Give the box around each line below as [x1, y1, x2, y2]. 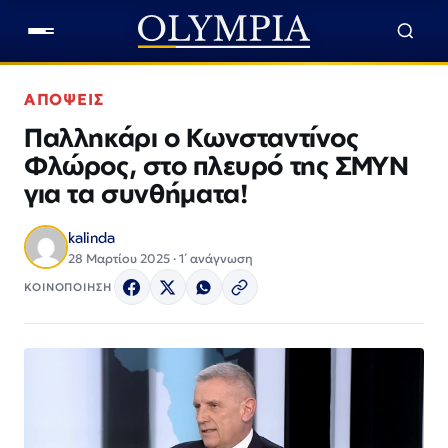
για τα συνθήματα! [24, 177, 248, 209]
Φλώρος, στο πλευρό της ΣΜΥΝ [24, 149, 409, 181]
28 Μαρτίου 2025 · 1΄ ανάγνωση [68, 251, 253, 266]
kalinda [68, 228, 115, 247]
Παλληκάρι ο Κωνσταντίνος [24, 121, 360, 153]
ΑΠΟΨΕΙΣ [24, 90, 105, 109]
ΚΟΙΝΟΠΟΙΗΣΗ [24, 279, 112, 294]
